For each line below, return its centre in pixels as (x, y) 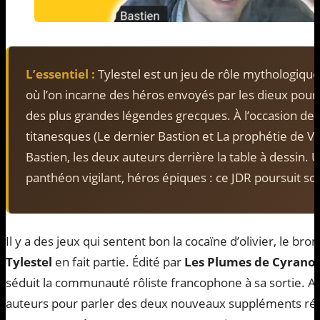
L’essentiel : (60, 74)
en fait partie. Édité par (118, 261)
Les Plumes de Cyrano (250, 261)
